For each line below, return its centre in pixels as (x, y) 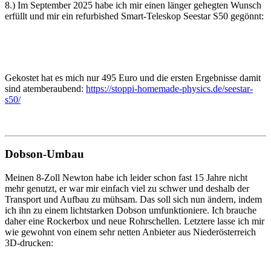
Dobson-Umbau (44, 154)
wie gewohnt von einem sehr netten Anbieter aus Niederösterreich (130, 232)
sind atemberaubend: (45, 88)
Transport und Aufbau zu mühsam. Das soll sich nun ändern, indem (133, 200)
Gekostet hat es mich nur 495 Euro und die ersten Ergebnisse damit (133, 77)
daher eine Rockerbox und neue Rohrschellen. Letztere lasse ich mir (135, 221)
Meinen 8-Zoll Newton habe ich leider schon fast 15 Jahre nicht (126, 178)
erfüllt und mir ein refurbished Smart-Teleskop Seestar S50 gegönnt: (134, 16)
